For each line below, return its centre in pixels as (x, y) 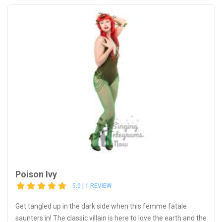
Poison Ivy (36, 174)
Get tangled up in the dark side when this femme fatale (101, 206)
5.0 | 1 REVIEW (92, 186)
